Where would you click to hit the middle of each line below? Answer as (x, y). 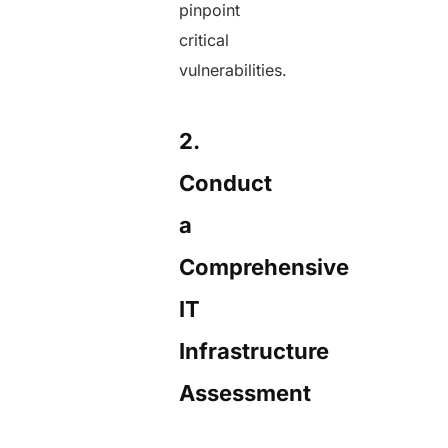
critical (204, 40)
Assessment (248, 392)
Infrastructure (254, 350)
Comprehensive (264, 266)
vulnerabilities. (246, 70)
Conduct (226, 182)
